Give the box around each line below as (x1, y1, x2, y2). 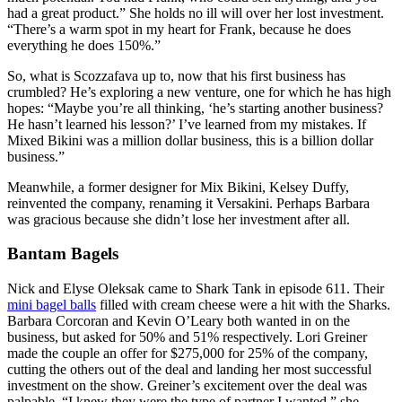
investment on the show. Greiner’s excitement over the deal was (7, 378, 367, 394)
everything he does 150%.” (7, 37, 161, 53)
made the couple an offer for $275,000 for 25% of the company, (7, 345, 368, 362)
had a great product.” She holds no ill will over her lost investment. (7, 4, 384, 21)
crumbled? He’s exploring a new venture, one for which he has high (7, 83, 391, 100)
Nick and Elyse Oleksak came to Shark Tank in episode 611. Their (7, 281, 384, 297)
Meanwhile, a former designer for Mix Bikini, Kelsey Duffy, (7, 179, 349, 195)
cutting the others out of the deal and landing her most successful (7, 362, 371, 378)
